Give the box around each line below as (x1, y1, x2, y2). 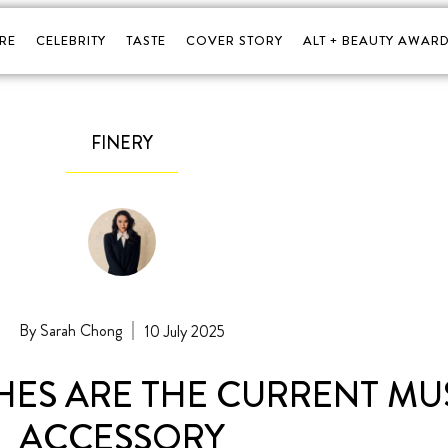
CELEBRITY (35, 31, 106, 50)
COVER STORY (185, 31, 283, 50)
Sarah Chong (36, 318, 123, 342)
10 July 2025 (143, 319, 225, 343)
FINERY (91, 130, 153, 156)
